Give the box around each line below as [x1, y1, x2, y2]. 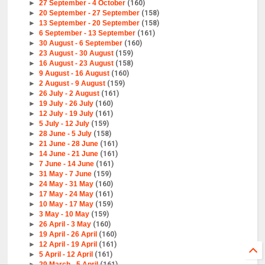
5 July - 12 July [38, 119, 91, 128]
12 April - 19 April [38, 240, 99, 249]
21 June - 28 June [38, 140, 100, 148]
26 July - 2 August [38, 89, 101, 98]
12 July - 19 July [38, 109, 95, 118]
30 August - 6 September [38, 39, 124, 48]
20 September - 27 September [38, 9, 141, 18]
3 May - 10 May [38, 210, 91, 219]
